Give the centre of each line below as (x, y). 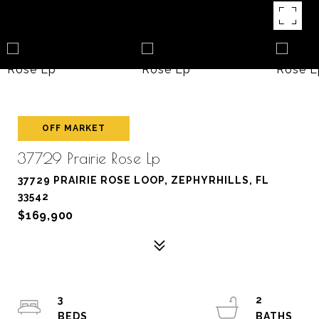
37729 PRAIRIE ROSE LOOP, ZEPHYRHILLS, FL (143, 180)
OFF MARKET (74, 128)
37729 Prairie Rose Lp (89, 158)
